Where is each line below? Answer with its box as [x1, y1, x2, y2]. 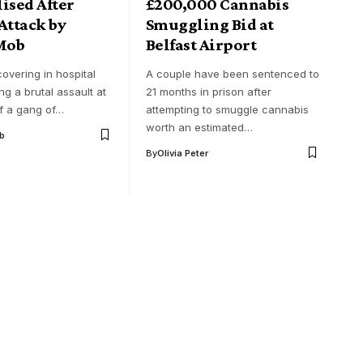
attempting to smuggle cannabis [146, 102, 309, 116]
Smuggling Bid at [146, 14, 274, 34]
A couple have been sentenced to [146, 66, 319, 80]
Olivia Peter [157, 147, 208, 159]
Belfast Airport [146, 34, 257, 54]
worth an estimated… [146, 120, 253, 134]
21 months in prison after [146, 84, 271, 98]
